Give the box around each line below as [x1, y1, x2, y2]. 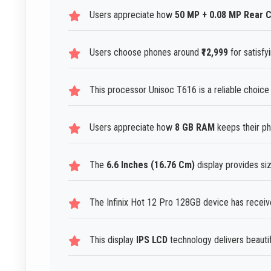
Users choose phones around [90, 47, 201, 58]
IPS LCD [136, 234, 168, 246]
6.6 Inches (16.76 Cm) [106, 159, 195, 171]
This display [90, 234, 136, 246]
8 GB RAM [175, 122, 215, 133]
